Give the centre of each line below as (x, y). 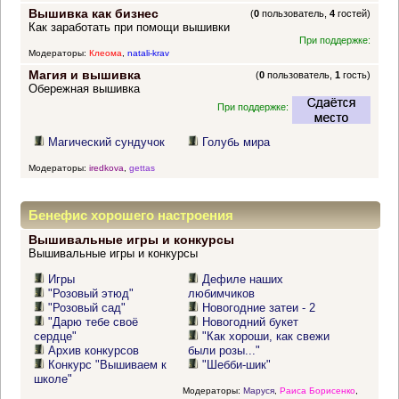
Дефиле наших (243, 280)
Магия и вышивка (84, 75)
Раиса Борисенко (317, 390)
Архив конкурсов (94, 351)
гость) (356, 75)
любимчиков (222, 294)
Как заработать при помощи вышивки (129, 28)
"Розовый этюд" (91, 294)
